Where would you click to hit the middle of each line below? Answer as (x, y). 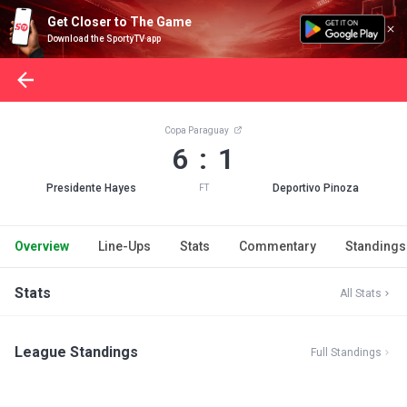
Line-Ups (124, 246)
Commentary (278, 246)
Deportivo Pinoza (316, 188)
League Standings (76, 352)
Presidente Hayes (91, 188)
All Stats (361, 293)
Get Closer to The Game (119, 22)
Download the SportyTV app (104, 39)
